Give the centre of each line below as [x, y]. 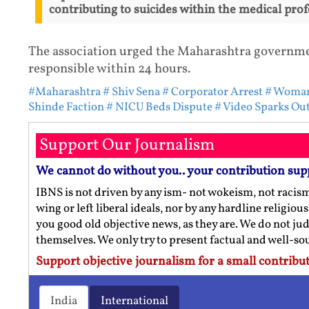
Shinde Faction [66, 107]
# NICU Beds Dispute [159, 107]
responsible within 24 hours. [109, 69]
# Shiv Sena [131, 92]
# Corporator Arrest [212, 92]
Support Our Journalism [127, 145]
